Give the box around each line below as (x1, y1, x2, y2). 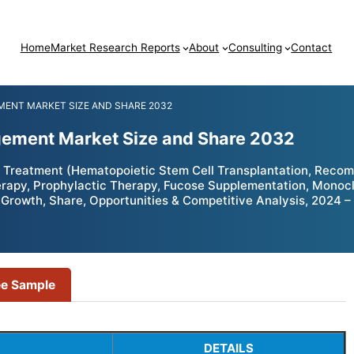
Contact (291, 41, 333, 55)
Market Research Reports (50, 41, 180, 55)
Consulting (228, 41, 282, 55)
